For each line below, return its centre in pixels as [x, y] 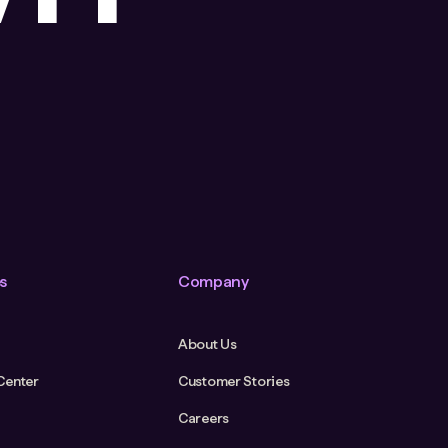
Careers [203, 418]
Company [213, 282]
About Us [207, 344]
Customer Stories [233, 381]
